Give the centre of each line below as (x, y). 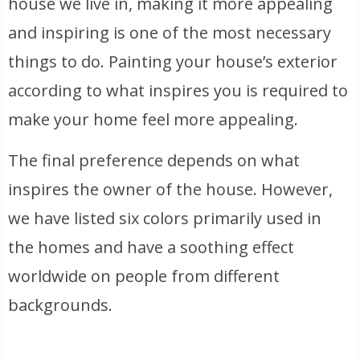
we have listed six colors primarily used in (165, 218)
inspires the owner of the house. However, (171, 189)
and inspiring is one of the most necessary (170, 33)
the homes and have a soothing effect (151, 247)
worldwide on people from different (144, 276)
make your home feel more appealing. (153, 119)
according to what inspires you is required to (178, 90)
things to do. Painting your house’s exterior (173, 61)
